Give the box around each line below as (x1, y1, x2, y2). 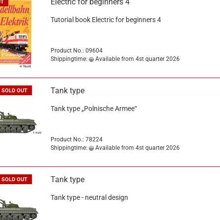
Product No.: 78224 (50, 136, 103, 143)
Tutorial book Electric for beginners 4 (50, 16, 161, 24)
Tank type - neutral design (50, 193, 128, 201)
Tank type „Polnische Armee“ (50, 105, 137, 112)
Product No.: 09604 (50, 47, 103, 54)
